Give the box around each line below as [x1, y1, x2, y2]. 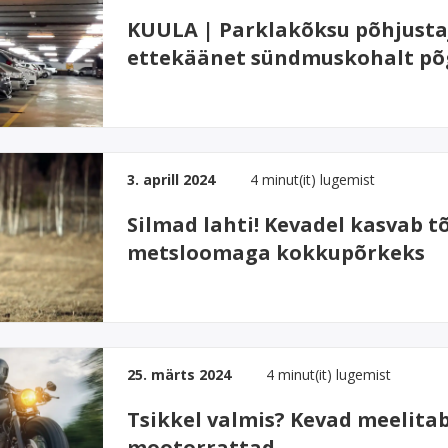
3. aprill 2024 [127, 169, 216, 189]
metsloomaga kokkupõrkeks [127, 238, 426, 266]
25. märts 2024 [127, 365, 232, 384]
